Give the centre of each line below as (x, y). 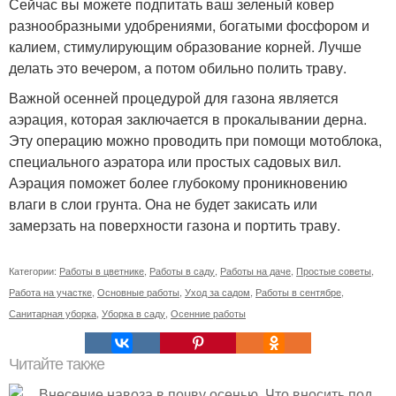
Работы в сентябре (298, 292)
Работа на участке (50, 292)
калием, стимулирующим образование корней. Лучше (185, 46)
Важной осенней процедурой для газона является (174, 98)
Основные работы (138, 292)
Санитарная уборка (53, 313)
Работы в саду (182, 270)
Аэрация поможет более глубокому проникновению (178, 183)
